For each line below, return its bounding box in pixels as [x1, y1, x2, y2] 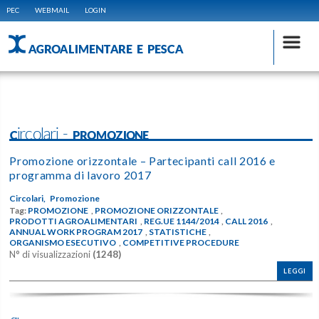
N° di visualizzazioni [9, 249, 93, 261]
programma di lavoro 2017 [9, 168, 152, 182]
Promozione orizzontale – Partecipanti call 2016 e [9, 154, 276, 167]
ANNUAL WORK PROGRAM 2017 [9, 226, 143, 238]
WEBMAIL [34, 6, 69, 14]
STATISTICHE [148, 226, 206, 238]
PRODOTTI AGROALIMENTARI [9, 216, 138, 227]
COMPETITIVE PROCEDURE [122, 237, 239, 249]
